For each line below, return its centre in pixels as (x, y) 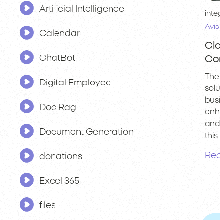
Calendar (59, 34)
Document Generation (86, 132)
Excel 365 (59, 181)
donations (61, 157)
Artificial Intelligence (82, 10)
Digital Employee (75, 83)
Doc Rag (58, 108)
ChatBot (57, 59)
